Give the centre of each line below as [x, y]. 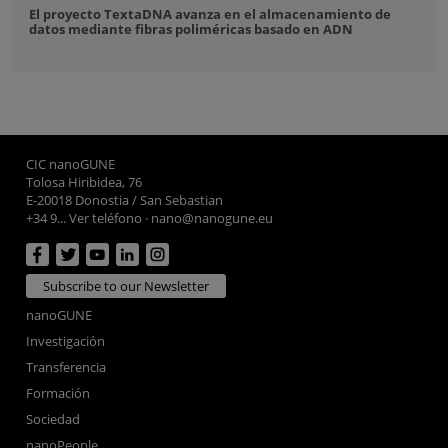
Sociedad [53, 418]
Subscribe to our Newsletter [126, 285]
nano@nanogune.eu [212, 217]
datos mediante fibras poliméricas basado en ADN [191, 29]
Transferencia [66, 366]
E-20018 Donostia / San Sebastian [125, 199]
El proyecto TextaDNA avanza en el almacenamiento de [210, 14]
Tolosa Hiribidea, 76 [84, 181]
